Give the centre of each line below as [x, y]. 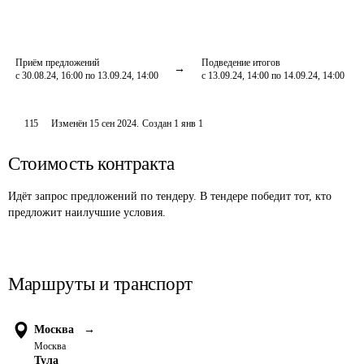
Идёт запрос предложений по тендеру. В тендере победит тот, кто [170, 196]
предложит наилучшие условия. [87, 212]
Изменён [71, 123]
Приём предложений [57, 63]
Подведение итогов [241, 63]
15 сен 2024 [113, 123]
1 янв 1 [189, 123]
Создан [157, 123]
